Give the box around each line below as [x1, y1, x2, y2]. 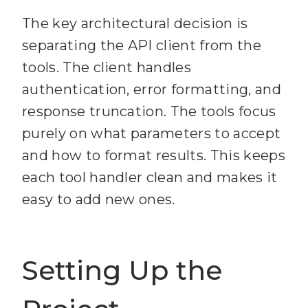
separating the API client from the [22, 37, 261, 54]
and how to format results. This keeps [22, 147, 285, 164]
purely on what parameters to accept [22, 125, 281, 142]
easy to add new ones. [22, 191, 175, 208]
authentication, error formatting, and [22, 81, 281, 98]
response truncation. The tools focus [22, 103, 276, 120]
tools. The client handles [22, 59, 192, 76]
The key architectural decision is [22, 15, 248, 32]
